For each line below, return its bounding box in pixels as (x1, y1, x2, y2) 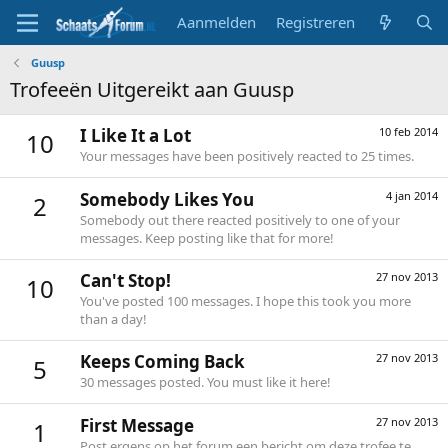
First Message (80, 413, 194, 437)
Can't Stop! (80, 268, 171, 292)
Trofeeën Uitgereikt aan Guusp (10, 76, 294, 103)
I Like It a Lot (80, 124, 191, 148)
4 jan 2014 (386, 187, 438, 203)
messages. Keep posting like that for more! (80, 228, 334, 247)
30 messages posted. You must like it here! (80, 373, 331, 392)
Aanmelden (177, 12, 257, 32)
